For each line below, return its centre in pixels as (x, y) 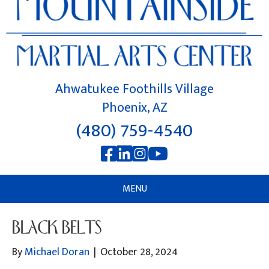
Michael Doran (57, 252)
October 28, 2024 (139, 252)
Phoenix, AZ (134, 107)
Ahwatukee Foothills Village (134, 89)
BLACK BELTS (57, 226)
